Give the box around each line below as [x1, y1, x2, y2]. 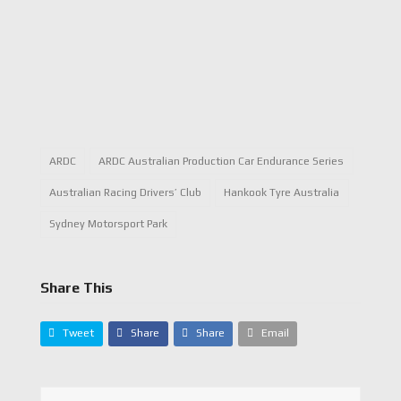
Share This [39, 278, 113, 296]
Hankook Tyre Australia [224, 186, 340, 200]
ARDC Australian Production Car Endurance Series [98, 154, 345, 167]
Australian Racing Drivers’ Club [49, 186, 202, 200]
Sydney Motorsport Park [49, 218, 168, 231]
